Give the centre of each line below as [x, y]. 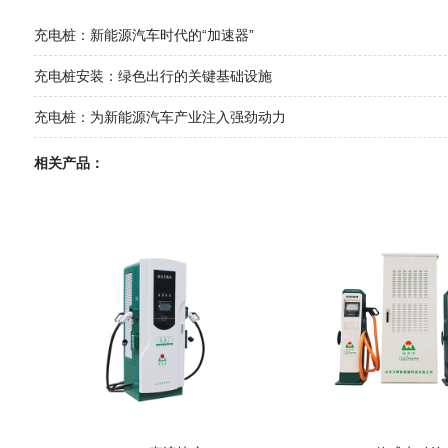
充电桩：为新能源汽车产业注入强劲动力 [159, 117]
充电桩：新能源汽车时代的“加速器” [143, 35]
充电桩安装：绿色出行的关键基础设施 [152, 76]
